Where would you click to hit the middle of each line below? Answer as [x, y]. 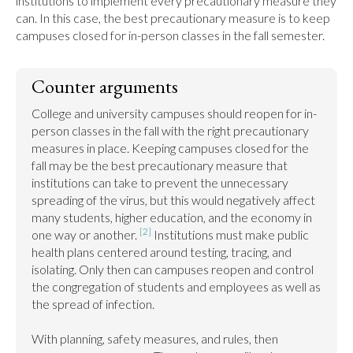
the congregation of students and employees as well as [176, 286]
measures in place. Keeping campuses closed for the [170, 148]
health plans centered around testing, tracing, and [162, 252]
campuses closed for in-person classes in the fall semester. [170, 35]
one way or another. [85, 234]
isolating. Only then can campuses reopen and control [173, 269]
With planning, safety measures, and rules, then [155, 338]
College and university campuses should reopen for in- [174, 113]
